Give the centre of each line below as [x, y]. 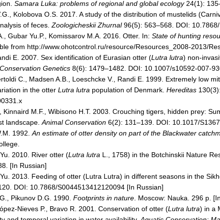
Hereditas [182, 90]
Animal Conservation [74, 122]
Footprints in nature [104, 198]
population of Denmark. [128, 90]
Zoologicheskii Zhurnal [87, 25]
